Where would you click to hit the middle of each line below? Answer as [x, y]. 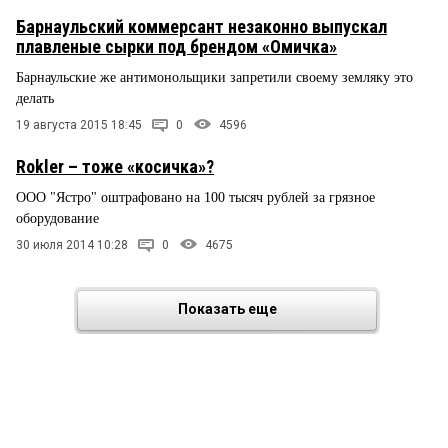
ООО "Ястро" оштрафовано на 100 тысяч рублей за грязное [195, 198]
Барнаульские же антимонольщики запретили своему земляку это [214, 78]
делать [35, 99]
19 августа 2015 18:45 [79, 125]
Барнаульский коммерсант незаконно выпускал [201, 27]
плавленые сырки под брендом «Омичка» [176, 47]
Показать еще [227, 309]
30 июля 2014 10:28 [72, 245]
